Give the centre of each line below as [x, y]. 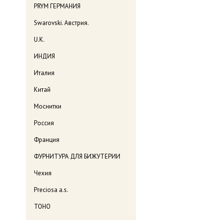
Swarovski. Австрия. [61, 23]
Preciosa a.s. [51, 190]
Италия [44, 73]
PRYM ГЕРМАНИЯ [57, 6]
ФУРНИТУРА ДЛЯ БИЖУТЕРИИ [77, 157]
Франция [47, 140]
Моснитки [48, 107]
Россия [44, 123]
